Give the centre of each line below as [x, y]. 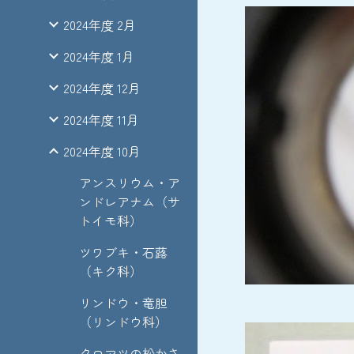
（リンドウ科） [123, 322]
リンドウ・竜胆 [123, 303]
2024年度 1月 [99, 56]
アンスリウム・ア [130, 183]
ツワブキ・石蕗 [123, 252]
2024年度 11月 [101, 119]
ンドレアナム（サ [130, 201]
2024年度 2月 [100, 24]
